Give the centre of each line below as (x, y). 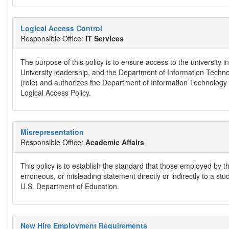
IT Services (105, 38)
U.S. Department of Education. (70, 186)
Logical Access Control (61, 28)
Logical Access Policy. (56, 93)
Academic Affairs (115, 142)
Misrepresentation (52, 132)
